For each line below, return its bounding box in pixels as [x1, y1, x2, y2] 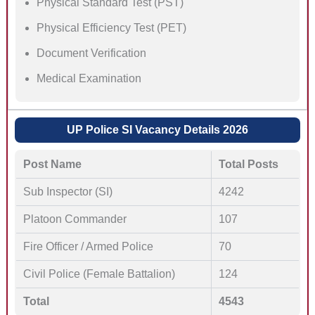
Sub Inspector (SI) [22, 186, 112, 198]
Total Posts [218, 158, 278, 171]
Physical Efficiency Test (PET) [36, 22, 186, 34]
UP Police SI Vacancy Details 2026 [67, 124, 248, 136]
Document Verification [36, 47, 146, 60]
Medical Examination [36, 72, 141, 85]
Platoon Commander [22, 213, 127, 226]
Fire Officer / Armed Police [22, 240, 153, 253]
